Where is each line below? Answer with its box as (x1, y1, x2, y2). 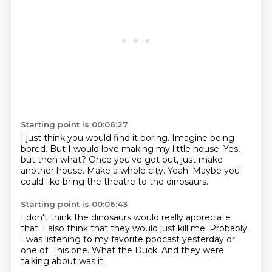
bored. (20, 143, 50, 154)
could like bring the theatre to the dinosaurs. (20, 176, 208, 187)
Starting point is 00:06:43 (20, 199, 127, 209)
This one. (52, 245, 92, 256)
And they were (161, 245, 224, 256)
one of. (20, 245, 52, 256)
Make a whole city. (86, 165, 168, 176)
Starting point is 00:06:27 (20, 120, 128, 129)
